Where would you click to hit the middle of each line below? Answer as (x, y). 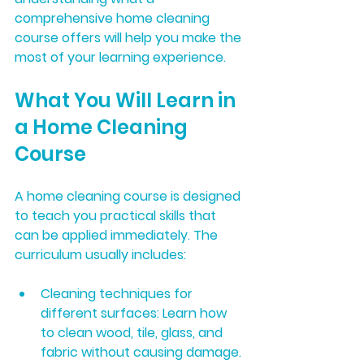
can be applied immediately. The (118, 235)
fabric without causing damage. (141, 352)
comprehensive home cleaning (114, 18)
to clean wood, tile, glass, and (133, 333)
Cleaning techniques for (118, 294)
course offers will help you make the (130, 38)
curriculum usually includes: (100, 255)
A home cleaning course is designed (129, 196)
